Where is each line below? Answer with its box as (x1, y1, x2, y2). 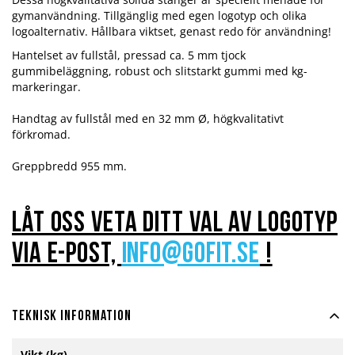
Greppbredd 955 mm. (12, 158, 127, 174)
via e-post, (12, 241, 122, 270)
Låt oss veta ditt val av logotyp (12, 210, 338, 239)
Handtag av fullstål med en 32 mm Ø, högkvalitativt (12, 111, 284, 127)
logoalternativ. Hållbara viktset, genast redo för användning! (12, 24, 331, 40)
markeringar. (12, 79, 81, 95)
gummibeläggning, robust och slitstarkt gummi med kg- (12, 63, 307, 79)
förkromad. (12, 127, 71, 143)
